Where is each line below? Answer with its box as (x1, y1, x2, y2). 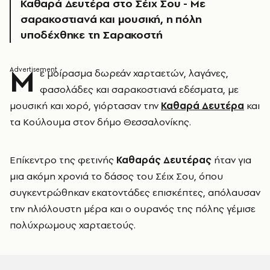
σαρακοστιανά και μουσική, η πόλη (20, 11, 202, 27)
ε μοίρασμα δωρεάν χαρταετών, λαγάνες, (40, 66, 228, 80)
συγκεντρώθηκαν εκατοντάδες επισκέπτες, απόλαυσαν (10, 186, 260, 199)
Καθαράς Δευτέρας (116, 153, 212, 166)
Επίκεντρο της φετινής (10, 153, 116, 166)
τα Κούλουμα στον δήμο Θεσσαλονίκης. (10, 115, 191, 128)
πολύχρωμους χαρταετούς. (10, 218, 136, 231)
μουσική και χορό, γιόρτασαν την (10, 99, 161, 112)
